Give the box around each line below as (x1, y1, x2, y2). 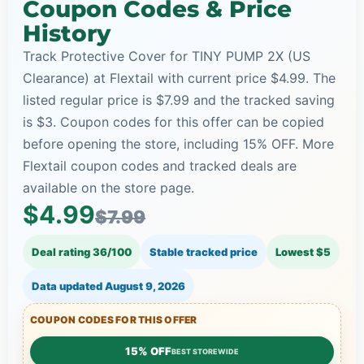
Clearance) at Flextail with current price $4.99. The (23, 69, 336, 86)
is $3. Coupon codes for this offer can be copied (23, 113, 324, 130)
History (23, 19, 110, 47)
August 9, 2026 (105, 279, 185, 292)
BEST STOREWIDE (171, 347, 239, 357)
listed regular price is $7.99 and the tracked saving (23, 91, 335, 108)
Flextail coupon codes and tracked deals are (23, 157, 297, 174)
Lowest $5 (275, 245, 331, 258)
